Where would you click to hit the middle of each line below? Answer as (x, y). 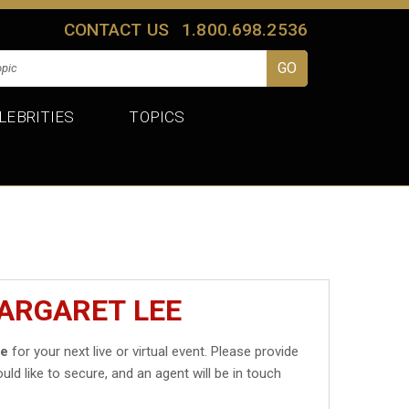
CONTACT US (116, 29)
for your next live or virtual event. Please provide (154, 351)
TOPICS (157, 116)
